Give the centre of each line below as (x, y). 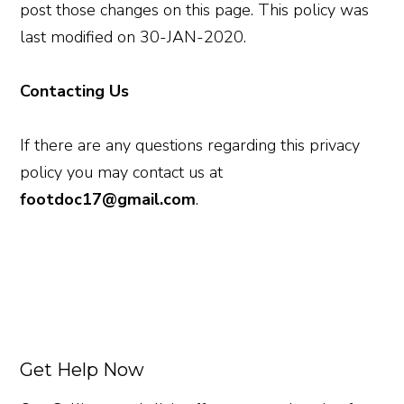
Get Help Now (83, 369)
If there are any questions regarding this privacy (190, 145)
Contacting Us (75, 91)
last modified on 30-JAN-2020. (133, 37)
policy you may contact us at (122, 172)
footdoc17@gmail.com (108, 199)
